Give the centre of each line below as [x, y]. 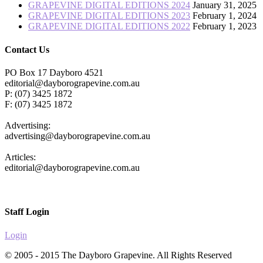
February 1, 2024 [225, 16]
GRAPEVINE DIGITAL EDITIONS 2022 [109, 26]
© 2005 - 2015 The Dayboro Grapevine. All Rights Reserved [118, 255]
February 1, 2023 [225, 26]
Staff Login [27, 212]
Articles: [20, 157]
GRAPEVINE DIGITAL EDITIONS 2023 [109, 16]
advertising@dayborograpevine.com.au [77, 136]
